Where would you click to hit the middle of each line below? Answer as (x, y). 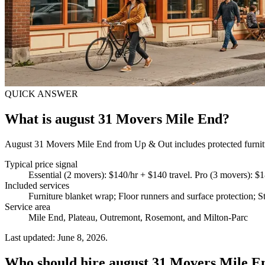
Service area (28, 206)
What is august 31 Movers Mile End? (117, 119)
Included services (37, 185)
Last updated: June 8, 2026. (56, 237)
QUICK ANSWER (41, 93)
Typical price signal (41, 164)
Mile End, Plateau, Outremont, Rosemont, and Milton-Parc (138, 217)
